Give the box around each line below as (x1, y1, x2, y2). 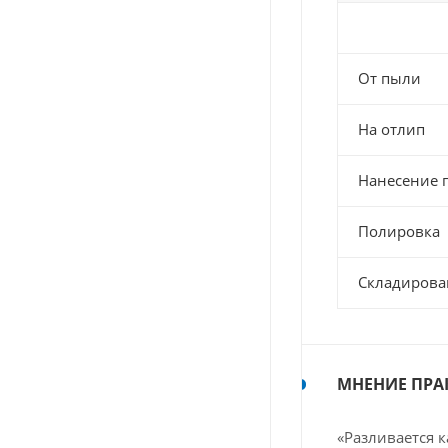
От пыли (358, 68, 421, 89)
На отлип (358, 119, 425, 140)
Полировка (358, 221, 440, 242)
